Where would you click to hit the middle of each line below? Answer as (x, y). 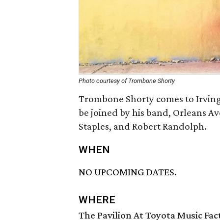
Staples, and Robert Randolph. (143, 126)
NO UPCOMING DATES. (128, 172)
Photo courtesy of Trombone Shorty (127, 81)
